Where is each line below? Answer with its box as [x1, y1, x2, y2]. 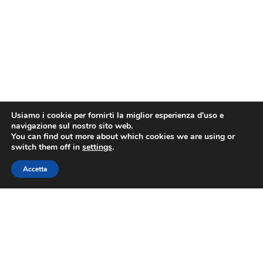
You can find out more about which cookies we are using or [11, 131, 235, 142]
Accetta [23, 164, 47, 174]
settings [82, 141, 112, 153]
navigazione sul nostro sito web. [11, 120, 133, 131]
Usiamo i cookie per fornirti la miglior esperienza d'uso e [11, 110, 224, 121]
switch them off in [11, 141, 82, 153]
